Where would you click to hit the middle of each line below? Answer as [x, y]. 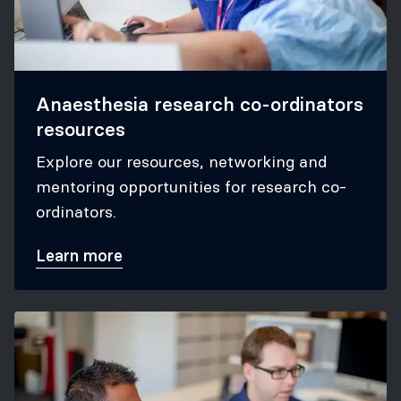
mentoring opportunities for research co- [191, 187]
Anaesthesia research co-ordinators [200, 104]
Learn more [79, 256]
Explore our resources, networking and [181, 162]
